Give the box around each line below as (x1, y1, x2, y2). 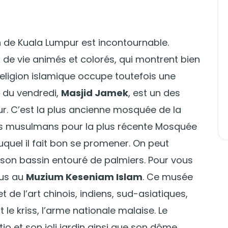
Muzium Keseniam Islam (26, 170, 142, 184)
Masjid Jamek (61, 87, 128, 100)
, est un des (128, 87, 180, 100)
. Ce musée (142, 170, 193, 184)
